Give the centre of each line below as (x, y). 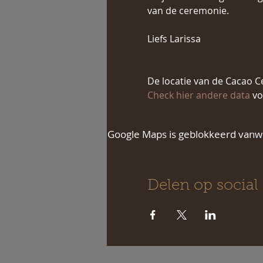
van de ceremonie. (188, 11)
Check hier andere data (200, 95)
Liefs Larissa (174, 39)
